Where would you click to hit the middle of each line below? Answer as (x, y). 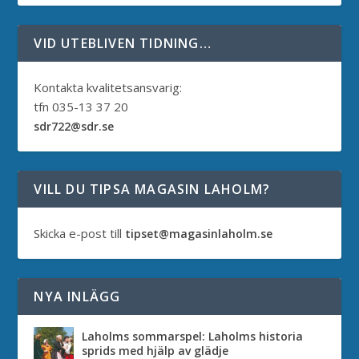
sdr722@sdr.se (74, 126)
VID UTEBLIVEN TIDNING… (123, 43)
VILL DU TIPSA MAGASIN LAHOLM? (152, 189)
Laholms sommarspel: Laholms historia (193, 336)
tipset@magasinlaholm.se (199, 233)
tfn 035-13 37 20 (81, 106)
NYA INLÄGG (77, 296)
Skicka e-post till (80, 233)
